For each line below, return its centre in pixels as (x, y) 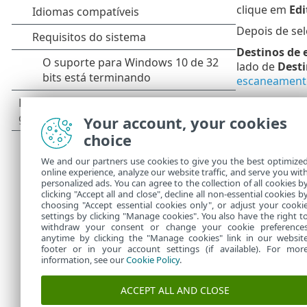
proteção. (261, 160)
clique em (262, 10)
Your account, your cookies (185, 123)
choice (108, 140)
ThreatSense (270, 181)
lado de (257, 67)
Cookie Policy (153, 260)
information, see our (84, 260)
